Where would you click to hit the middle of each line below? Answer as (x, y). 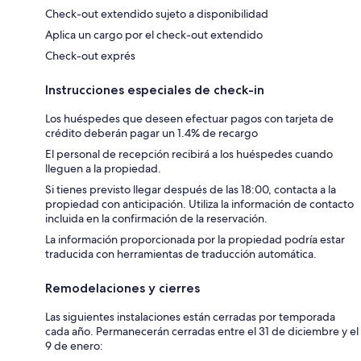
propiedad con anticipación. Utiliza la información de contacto (199, 203)
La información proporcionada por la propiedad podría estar (195, 239)
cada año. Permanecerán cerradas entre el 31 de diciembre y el (202, 331)
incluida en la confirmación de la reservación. (156, 218)
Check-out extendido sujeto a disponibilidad (157, 13)
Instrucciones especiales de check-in (155, 89)
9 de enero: (74, 345)
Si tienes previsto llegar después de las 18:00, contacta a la (191, 189)
